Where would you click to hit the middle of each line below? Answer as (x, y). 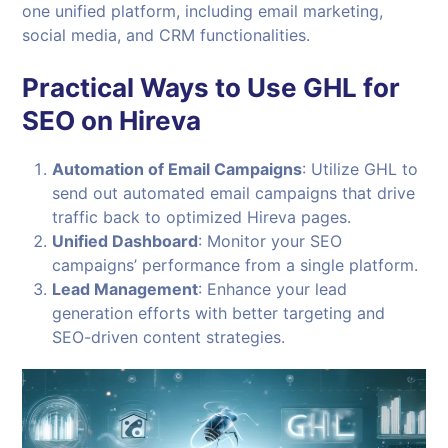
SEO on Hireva (112, 120)
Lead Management (125, 288)
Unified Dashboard (125, 240)
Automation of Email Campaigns (177, 168)
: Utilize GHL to (360, 168)
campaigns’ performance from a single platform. (235, 264)
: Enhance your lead (273, 288)
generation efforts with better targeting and (219, 312)
